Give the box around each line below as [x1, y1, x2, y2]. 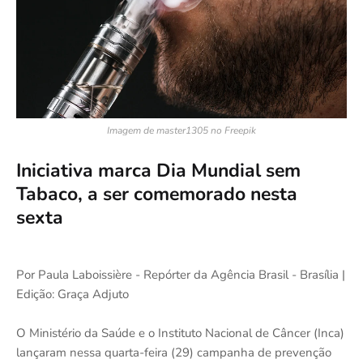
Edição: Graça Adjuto [16, 286, 129, 302]
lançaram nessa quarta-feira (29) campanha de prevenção [16, 344, 331, 361]
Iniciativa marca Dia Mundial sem [16, 158, 301, 183]
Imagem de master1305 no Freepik [107, 124, 256, 137]
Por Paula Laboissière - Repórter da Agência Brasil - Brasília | [16, 267, 345, 283]
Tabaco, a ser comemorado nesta [16, 181, 297, 207]
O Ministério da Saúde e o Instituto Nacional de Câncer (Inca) [16, 325, 344, 341]
